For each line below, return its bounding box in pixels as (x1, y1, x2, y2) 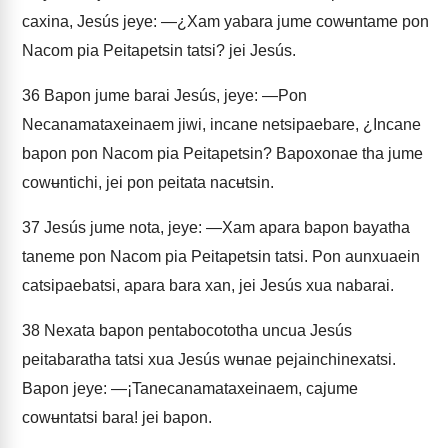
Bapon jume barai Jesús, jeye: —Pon (40, 87, 307, 104)
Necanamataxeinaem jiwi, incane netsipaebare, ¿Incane (22, 116, 421, 133)
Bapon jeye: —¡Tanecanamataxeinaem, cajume (22, 380, 358, 397)
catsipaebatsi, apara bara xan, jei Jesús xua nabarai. (22, 277, 394, 294)
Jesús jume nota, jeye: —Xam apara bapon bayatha (40, 219, 410, 236)
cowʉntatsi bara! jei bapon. (22, 409, 212, 426)
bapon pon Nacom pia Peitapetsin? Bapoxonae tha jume (22, 145, 423, 162)
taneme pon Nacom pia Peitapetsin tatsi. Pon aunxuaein (22, 248, 420, 265)
